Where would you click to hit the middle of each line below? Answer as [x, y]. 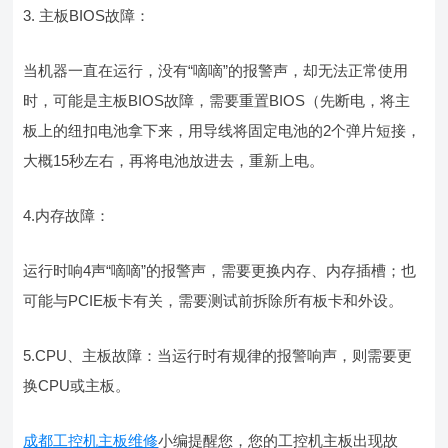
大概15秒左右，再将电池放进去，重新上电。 [174, 160]
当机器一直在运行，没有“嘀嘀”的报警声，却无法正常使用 [216, 70]
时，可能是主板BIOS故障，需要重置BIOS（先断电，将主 [217, 100]
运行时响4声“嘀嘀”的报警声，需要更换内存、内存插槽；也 [220, 270]
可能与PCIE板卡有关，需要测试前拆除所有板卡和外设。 [213, 300]
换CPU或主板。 [77, 385]
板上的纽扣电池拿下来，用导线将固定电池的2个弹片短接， [222, 130]
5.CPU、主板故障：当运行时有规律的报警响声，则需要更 [218, 355]
